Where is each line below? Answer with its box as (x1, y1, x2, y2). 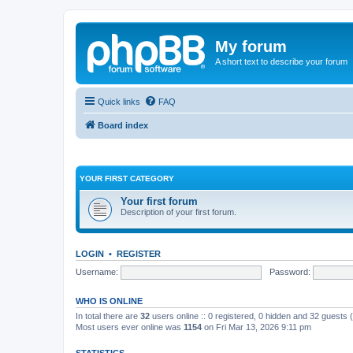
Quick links (98, 96, 140, 106)
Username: (76, 266, 118, 277)
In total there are (76, 311, 140, 321)
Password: (269, 266, 310, 277)
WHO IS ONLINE (76, 296, 143, 306)
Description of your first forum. (121, 207, 236, 217)
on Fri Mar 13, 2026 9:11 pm (202, 322, 311, 332)
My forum (215, 38, 287, 55)
